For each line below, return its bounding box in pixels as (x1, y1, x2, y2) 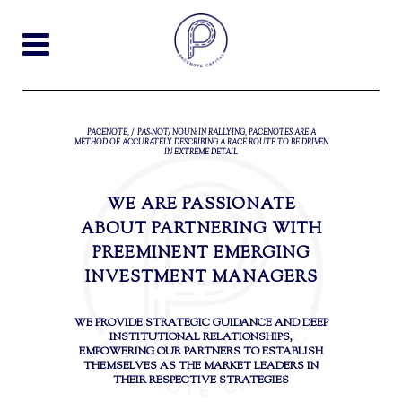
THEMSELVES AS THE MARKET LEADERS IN (83, 358, 319, 374)
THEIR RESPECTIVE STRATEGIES (113, 372, 289, 389)
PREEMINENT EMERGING (92, 242, 310, 266)
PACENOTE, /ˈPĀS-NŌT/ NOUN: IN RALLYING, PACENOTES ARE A (86, 127, 316, 138)
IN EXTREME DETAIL (164, 146, 238, 158)
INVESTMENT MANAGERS (84, 267, 318, 290)
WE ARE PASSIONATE (106, 194, 296, 217)
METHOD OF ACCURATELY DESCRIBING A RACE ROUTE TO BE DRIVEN (74, 136, 328, 148)
